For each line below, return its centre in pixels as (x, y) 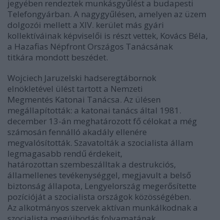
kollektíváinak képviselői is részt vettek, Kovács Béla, (108, 36)
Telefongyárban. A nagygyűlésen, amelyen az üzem (107, 14)
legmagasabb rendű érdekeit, (65, 154)
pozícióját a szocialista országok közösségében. (99, 197)
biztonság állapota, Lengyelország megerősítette (102, 186)
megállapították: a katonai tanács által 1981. (94, 110)
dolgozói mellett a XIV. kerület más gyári (86, 25)
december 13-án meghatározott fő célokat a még (102, 121)
